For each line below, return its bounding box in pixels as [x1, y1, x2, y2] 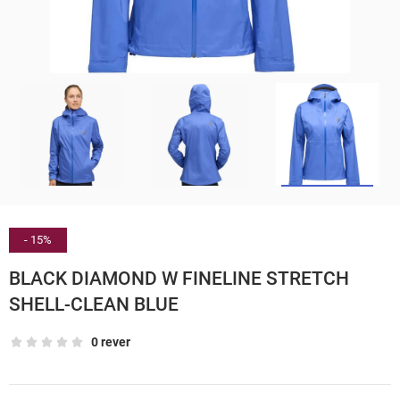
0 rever [91, 335, 130, 350]
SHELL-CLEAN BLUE [9, 293, 179, 315]
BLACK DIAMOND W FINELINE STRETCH [9, 267, 349, 289]
